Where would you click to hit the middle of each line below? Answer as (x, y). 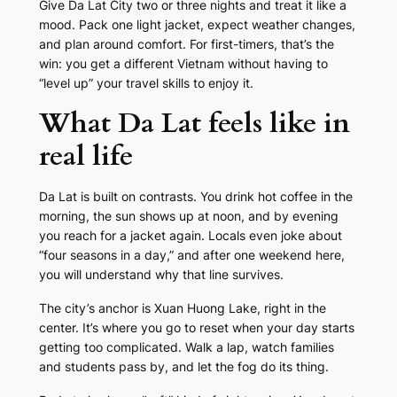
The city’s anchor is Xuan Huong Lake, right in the (182, 308)
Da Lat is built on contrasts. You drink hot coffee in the (195, 197)
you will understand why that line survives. (161, 275)
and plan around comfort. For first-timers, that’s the (186, 44)
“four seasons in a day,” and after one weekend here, (191, 255)
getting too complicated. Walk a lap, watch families (186, 347)
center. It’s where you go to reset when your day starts (196, 328)
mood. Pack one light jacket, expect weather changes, (197, 25)
